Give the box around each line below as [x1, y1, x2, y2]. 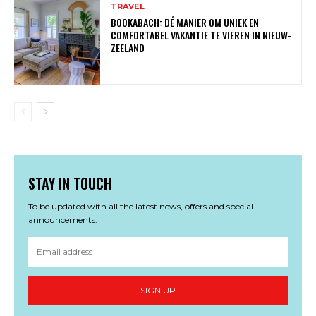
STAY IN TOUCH [28, 172, 111, 194]
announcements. [28, 214, 97, 225]
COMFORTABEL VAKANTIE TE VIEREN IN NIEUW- [111, 27, 292, 42]
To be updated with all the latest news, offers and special [28, 200, 253, 212]
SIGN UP [140, 285, 176, 296]
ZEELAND [111, 39, 145, 55]
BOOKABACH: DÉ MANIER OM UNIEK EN [111, 14, 260, 30]
